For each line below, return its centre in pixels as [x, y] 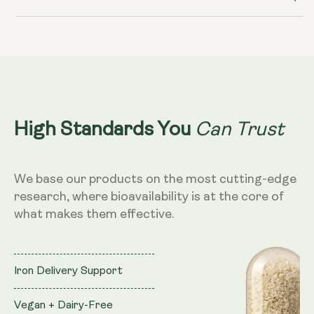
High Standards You [104, 130]
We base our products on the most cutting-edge [155, 180]
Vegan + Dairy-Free [63, 306]
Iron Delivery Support [68, 272]
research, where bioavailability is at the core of [149, 198]
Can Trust [239, 128]
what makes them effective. [94, 215]
